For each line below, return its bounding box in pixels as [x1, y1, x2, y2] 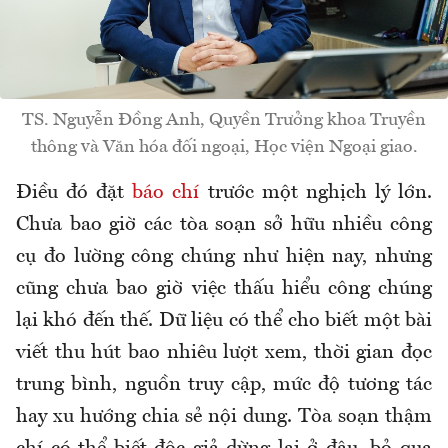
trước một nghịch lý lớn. [199, 182, 433, 203]
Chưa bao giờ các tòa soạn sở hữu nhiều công [16, 214, 432, 235]
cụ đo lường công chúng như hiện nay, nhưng [16, 246, 432, 267]
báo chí [132, 182, 200, 203]
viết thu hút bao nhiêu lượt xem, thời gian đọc [16, 342, 432, 363]
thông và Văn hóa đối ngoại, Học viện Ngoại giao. [30, 137, 418, 156]
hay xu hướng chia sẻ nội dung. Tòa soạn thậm [16, 406, 432, 427]
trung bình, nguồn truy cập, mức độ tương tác [16, 374, 432, 395]
